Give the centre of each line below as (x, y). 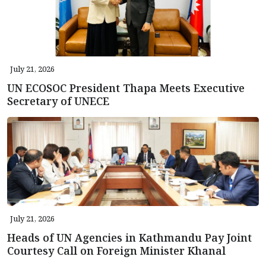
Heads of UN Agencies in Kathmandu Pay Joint (129, 237)
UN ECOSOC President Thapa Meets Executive (126, 88)
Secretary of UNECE (58, 101)
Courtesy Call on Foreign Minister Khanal (116, 250)
